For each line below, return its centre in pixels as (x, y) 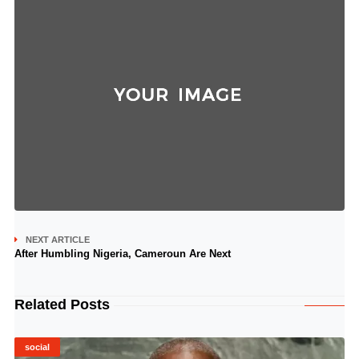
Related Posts (62, 305)
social (37, 347)
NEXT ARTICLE (57, 240)
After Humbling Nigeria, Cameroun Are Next (122, 254)
